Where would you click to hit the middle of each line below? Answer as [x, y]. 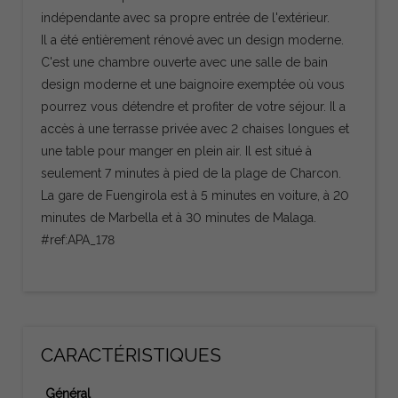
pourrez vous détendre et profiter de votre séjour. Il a [194, 106]
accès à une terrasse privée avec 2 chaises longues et [195, 128]
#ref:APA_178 [78, 239]
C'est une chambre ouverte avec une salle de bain [185, 62]
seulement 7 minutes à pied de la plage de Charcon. [191, 173]
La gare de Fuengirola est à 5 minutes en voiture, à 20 [195, 195]
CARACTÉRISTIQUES [131, 354]
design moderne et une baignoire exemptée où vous [193, 84]
